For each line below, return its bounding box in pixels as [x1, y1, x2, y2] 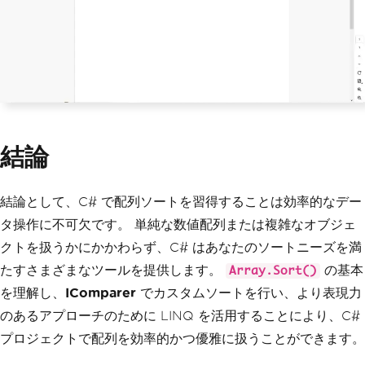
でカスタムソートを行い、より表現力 [136, 286, 362, 301]
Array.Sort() [229, 265, 317, 278]
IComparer [65, 286, 136, 301]
